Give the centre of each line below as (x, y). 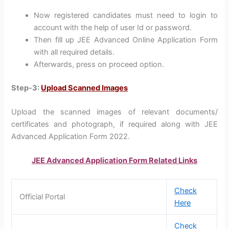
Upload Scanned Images (85, 88)
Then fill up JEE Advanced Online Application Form (126, 40)
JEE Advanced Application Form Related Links (114, 161)
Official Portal (42, 197)
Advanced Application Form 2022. (71, 137)
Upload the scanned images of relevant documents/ (114, 112)
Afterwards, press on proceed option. (99, 64)
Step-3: (26, 88)
